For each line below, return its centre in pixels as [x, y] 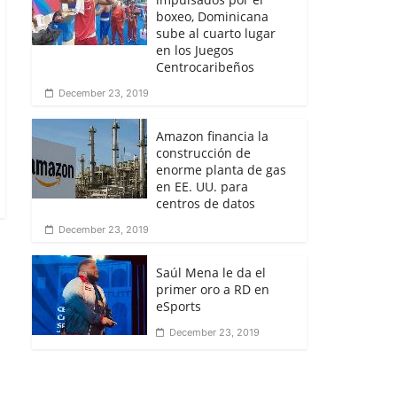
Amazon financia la [212, 136]
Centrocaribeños [205, 66]
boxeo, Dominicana [212, 16]
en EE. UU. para [202, 186]
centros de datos [206, 203]
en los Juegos [195, 50]
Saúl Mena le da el [211, 272]
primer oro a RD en [213, 289]
